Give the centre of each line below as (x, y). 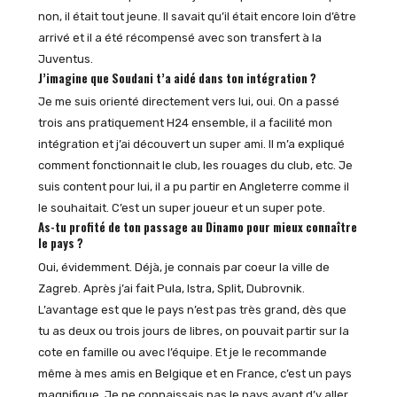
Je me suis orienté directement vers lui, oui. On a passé (188, 102)
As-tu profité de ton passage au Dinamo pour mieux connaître (197, 227)
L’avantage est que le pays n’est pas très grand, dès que (192, 309)
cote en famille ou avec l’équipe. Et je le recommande (182, 352)
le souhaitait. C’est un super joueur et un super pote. (181, 208)
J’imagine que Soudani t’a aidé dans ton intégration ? (177, 78)
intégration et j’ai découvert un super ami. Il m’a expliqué (191, 144)
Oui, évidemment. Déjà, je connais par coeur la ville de (183, 267)
